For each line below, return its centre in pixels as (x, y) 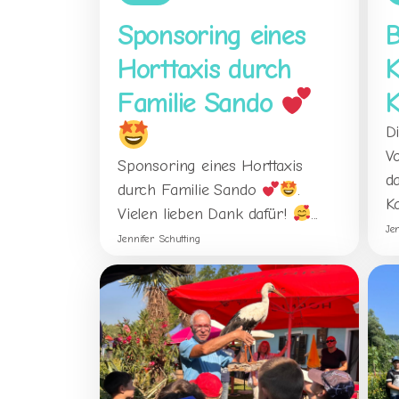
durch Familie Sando (190, 191)
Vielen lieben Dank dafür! (205, 215)
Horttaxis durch (204, 69)
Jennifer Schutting (159, 239)
